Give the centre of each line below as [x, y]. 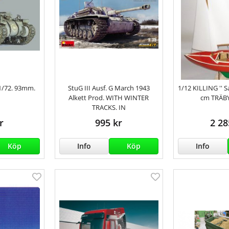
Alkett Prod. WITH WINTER [109, 97]
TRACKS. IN [109, 107]
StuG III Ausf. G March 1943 [109, 88]
